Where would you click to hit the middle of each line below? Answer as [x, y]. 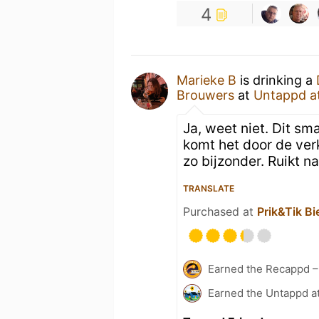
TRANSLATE [209, 188]
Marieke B [206, 80]
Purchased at [220, 211]
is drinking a [276, 80]
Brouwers [205, 95]
